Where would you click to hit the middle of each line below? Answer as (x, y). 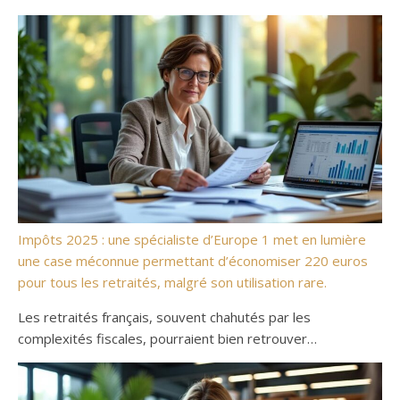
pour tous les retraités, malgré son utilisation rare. (172, 283)
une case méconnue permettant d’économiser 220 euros (193, 261)
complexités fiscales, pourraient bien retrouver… (167, 339)
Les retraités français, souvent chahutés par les (164, 317)
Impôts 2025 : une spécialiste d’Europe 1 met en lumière (192, 240)
